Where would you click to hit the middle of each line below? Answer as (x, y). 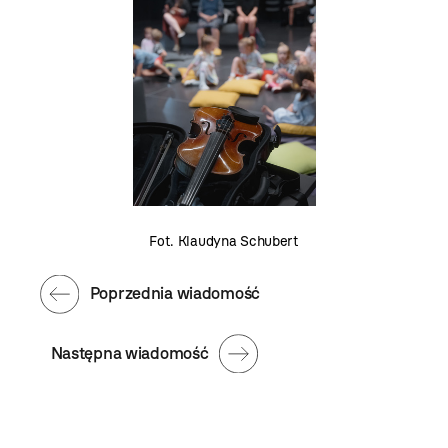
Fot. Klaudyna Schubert (224, 241)
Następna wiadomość (129, 353)
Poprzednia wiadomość (175, 293)
